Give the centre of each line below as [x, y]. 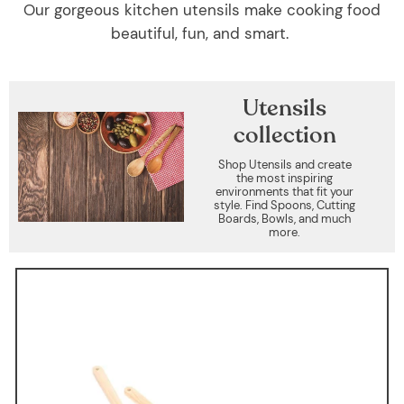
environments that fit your [285, 192]
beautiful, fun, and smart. [202, 33]
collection [285, 135]
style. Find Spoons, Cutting [285, 205]
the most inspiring [285, 178]
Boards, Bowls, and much [285, 219]
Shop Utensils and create [285, 165]
